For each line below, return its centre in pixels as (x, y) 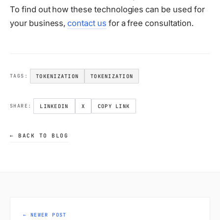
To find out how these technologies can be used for (107, 9)
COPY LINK (114, 106)
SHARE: (21, 106)
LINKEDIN (54, 106)
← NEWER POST (45, 215)
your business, (39, 23)
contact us (87, 23)
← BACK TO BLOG (39, 135)
